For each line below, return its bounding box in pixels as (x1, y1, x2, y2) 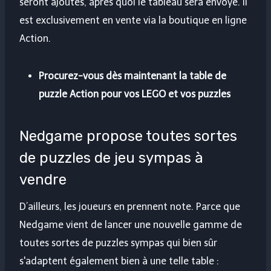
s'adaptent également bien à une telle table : (19, 255, 219, 267)
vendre (19, 171, 67, 189)
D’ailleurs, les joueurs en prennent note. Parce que (19, 201, 240, 213)
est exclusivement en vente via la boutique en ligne (19, 15, 247, 27)
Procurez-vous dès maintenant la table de (39, 70, 226, 82)
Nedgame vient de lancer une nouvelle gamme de (19, 219, 242, 231)
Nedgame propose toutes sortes (19, 128, 237, 145)
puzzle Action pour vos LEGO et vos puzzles (39, 88, 230, 100)
